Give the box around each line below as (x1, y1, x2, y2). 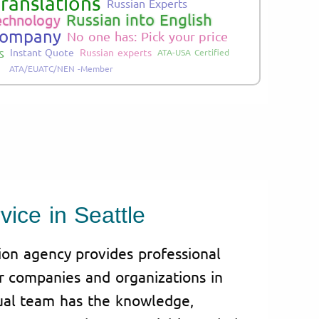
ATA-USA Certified (157, 46, 229, 58)
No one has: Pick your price (67, 28, 229, 43)
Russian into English (66, 9, 213, 28)
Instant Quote (9, 45, 75, 58)
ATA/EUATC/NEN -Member (9, 62, 114, 74)
